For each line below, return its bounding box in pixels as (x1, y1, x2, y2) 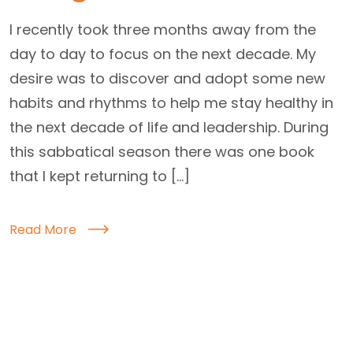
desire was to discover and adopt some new (9, 68, 325, 88)
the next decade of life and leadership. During (9, 117, 329, 137)
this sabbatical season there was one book (9, 141, 314, 162)
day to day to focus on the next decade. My (9, 43, 316, 64)
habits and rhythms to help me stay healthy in (9, 92, 333, 113)
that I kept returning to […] (9, 165, 190, 186)
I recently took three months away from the (9, 19, 316, 39)
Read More (9, 220, 76, 239)
